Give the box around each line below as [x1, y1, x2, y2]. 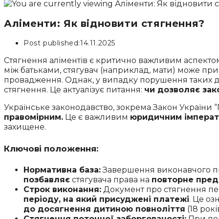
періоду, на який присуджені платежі [23, 195, 189, 204]
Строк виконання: [23, 185, 101, 195]
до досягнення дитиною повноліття [23, 204, 185, 214]
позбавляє [23, 175, 70, 185]
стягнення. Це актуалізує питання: [4, 85, 144, 95]
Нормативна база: [23, 165, 101, 175]
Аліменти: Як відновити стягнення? [4, 18, 205, 30]
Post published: [23, 39, 80, 48]
